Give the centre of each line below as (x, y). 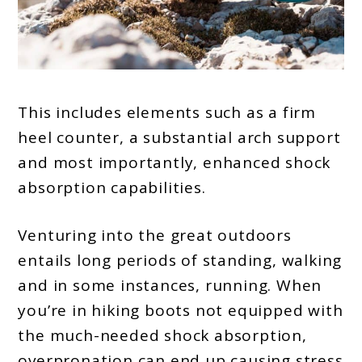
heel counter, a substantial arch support (179, 137)
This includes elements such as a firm (167, 112)
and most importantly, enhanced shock (175, 162)
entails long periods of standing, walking (180, 261)
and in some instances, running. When (170, 286)
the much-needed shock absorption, (162, 336)
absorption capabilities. (112, 187)
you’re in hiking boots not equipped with (181, 311)
